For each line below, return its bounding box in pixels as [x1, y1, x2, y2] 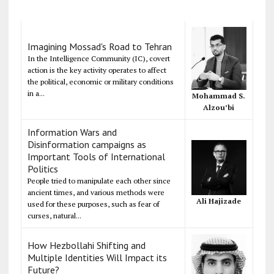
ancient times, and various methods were [27, 187, 165, 197]
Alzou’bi [203, 103, 235, 113]
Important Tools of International [27, 150, 165, 163]
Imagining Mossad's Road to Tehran [27, 40, 172, 53]
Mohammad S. [192, 91, 246, 101]
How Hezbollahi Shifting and [27, 239, 146, 251]
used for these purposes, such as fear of [27, 199, 160, 209]
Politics [27, 162, 58, 175]
